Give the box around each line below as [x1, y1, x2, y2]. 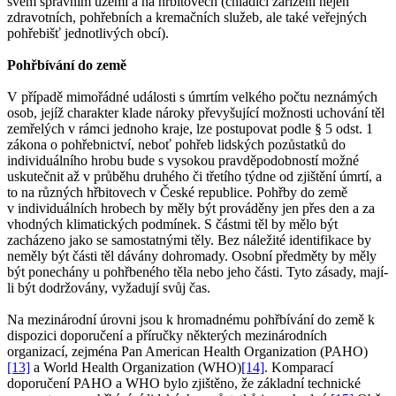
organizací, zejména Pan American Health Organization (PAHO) [7, 344, 368, 360]
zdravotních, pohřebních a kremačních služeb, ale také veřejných [7, 10, 367, 26]
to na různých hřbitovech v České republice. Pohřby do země [7, 185, 347, 201]
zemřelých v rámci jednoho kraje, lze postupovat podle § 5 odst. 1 [7, 121, 373, 137]
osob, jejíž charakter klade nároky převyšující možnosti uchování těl [7, 105, 385, 121]
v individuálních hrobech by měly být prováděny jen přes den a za [7, 201, 375, 217]
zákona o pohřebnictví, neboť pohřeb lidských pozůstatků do [7, 137, 346, 153]
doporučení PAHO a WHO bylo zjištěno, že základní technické [7, 376, 361, 392]
